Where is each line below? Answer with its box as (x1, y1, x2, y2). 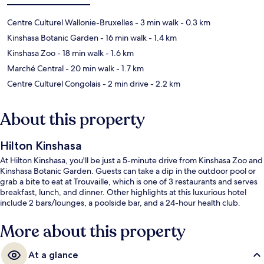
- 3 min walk (133, 16, 179, 28)
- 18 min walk (55, 47, 104, 58)
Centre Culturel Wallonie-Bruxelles (7, 16, 133, 28)
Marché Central (7, 62, 64, 74)
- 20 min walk (64, 62, 114, 74)
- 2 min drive (101, 78, 148, 89)
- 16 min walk (98, 32, 147, 43)
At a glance (28, 249, 78, 260)
